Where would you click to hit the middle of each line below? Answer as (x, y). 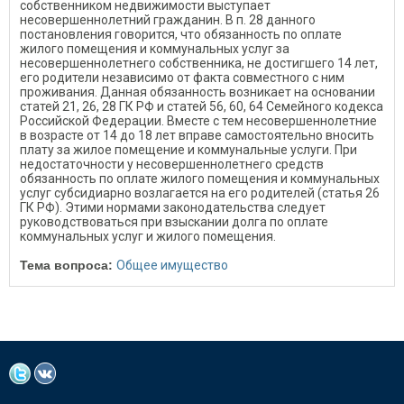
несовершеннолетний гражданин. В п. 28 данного (168, 20)
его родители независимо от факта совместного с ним (182, 78)
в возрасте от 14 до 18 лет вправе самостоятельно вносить (197, 135)
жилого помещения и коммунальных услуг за (155, 49)
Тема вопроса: (68, 265)
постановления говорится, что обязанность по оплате (181, 34)
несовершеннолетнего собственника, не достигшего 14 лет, (199, 63)
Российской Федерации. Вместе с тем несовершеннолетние (198, 121)
